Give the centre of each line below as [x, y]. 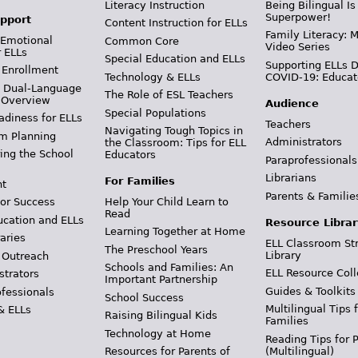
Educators [130, 155]
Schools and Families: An [169, 268]
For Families [139, 181]
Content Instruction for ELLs [176, 23]
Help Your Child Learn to [166, 201]
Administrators [304, 142]
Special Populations [155, 113]
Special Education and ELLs [175, 59]
